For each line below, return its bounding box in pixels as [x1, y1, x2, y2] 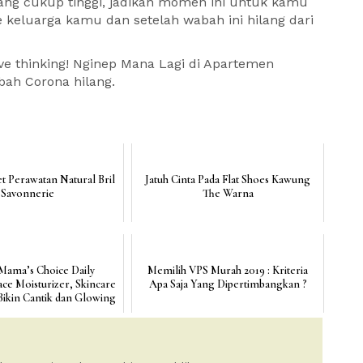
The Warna [202, 186, 254, 200]
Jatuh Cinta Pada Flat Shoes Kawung [145, 173, 311, 186]
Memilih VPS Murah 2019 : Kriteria [147, 263, 309, 277]
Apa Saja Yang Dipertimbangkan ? [148, 277, 307, 291]
